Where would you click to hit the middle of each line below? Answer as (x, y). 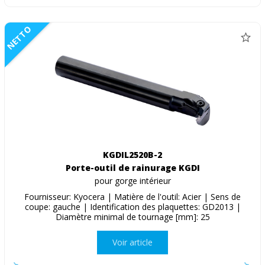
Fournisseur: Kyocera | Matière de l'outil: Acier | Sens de (132, 196)
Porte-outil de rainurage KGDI (132, 167)
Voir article (132, 243)
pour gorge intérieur (132, 180)
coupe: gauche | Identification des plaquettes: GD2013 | (132, 206)
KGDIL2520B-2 (132, 154)
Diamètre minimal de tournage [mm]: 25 (132, 216)
